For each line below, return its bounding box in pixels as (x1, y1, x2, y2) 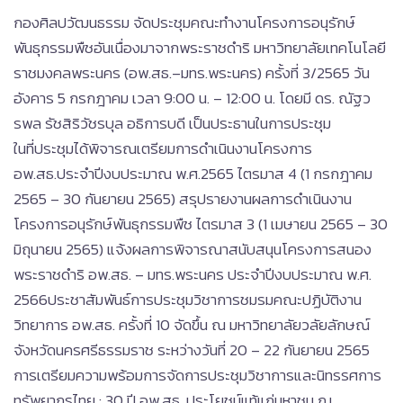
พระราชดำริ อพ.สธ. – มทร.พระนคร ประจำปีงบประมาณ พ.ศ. (13, 263, 372, 286)
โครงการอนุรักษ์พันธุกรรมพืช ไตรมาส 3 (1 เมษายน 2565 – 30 (13, 212, 388, 236)
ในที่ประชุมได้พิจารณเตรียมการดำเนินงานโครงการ (13, 137, 312, 160)
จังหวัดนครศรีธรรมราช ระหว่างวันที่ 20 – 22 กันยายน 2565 (13, 338, 370, 362)
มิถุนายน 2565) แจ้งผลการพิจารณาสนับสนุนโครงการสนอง (13, 237, 372, 261)
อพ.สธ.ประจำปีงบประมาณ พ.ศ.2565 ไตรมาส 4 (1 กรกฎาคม (13, 162, 372, 185)
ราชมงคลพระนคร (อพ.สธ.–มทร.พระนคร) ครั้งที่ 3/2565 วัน (13, 61, 370, 85)
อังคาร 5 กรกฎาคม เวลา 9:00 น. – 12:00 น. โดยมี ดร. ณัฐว (13, 86, 371, 110)
